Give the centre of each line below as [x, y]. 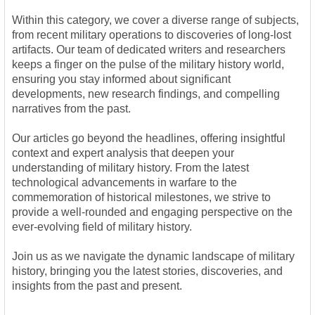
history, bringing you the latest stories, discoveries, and [147, 271]
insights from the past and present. [97, 286]
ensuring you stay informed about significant [121, 79]
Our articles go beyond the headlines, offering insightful [149, 139]
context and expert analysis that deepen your [123, 153]
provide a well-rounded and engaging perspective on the [152, 212]
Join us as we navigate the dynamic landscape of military [153, 257]
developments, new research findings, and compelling [146, 94]
